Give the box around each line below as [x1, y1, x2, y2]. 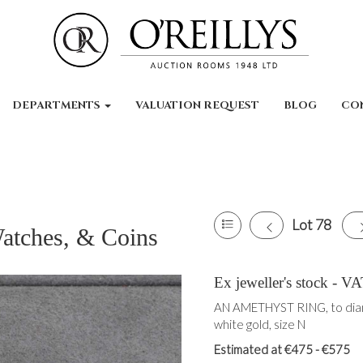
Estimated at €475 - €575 [214, 342, 350, 357]
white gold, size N [214, 317, 305, 331]
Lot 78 [292, 216, 331, 233]
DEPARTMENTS [12, 98, 104, 113]
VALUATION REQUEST [135, 98, 260, 113]
